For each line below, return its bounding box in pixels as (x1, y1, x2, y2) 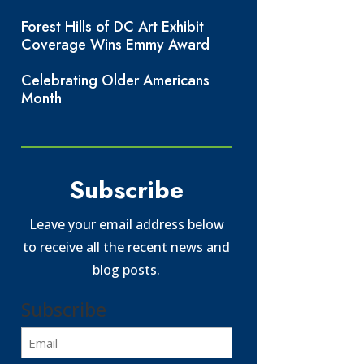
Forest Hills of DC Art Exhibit (20, 16, 204, 38)
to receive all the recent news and (23, 237, 231, 256)
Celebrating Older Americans (20, 70, 210, 92)
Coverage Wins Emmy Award (20, 34, 210, 56)
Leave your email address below (28, 214, 224, 233)
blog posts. (93, 260, 161, 279)
